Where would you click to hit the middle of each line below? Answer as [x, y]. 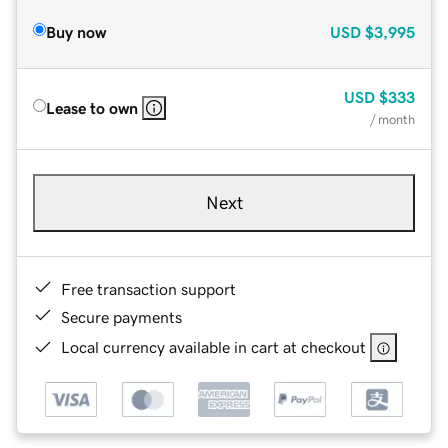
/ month [392, 119]
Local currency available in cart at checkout [213, 346]
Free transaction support [148, 288]
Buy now [76, 31]
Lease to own [92, 107]
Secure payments [121, 316]
